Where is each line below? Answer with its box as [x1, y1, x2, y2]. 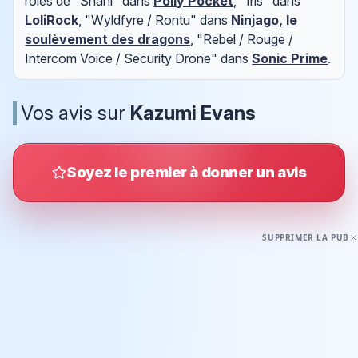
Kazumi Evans [130, 101, 256, 125]
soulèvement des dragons [25, 31, 191, 48]
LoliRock [25, 12, 79, 29]
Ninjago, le [231, 12, 298, 29]
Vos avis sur [21, 101, 130, 125]
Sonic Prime [252, 50, 328, 67]
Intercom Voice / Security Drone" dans [25, 50, 253, 67]
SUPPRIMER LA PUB [262, 232, 349, 244]
